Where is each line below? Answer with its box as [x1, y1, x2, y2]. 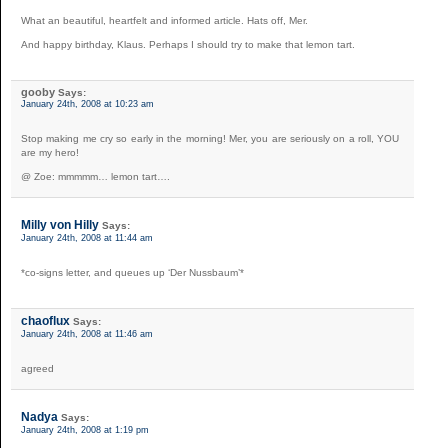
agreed [21, 362, 54, 374]
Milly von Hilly [21, 217, 99, 232]
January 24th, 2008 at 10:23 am [21, 98, 154, 109]
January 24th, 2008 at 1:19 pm [21, 424, 149, 435]
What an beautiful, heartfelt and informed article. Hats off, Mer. [21, 14, 308, 26]
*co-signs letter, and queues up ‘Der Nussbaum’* [21, 266, 244, 278]
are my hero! [21, 146, 79, 158]
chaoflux [21, 313, 70, 328]
